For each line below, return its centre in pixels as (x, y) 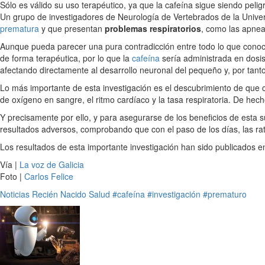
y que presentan (72, 28)
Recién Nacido (59, 194)
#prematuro (225, 194)
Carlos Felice (49, 176)
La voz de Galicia (52, 164)
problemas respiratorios (153, 28)
